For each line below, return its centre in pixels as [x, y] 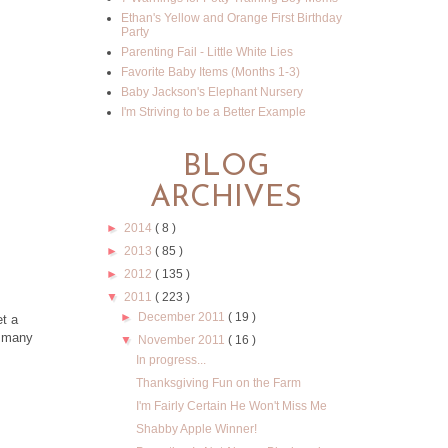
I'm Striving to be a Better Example [213, 112]
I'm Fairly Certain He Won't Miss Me [231, 406]
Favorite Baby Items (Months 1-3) [210, 72]
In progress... [170, 360]
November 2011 [183, 340]
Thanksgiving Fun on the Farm [218, 383]
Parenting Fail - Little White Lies [207, 52]
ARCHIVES [226, 198]
